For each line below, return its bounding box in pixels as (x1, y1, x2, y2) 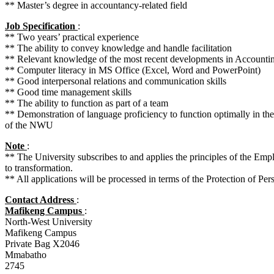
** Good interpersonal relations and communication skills (5, 75, 226, 86)
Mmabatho (5, 249, 46, 260)
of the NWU (5, 119, 53, 130)
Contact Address (5, 194, 76, 205)
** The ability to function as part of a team (5, 97, 168, 108)
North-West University (5, 216, 92, 227)
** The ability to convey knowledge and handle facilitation (5, 42, 232, 53)
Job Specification (5, 20, 78, 31)
